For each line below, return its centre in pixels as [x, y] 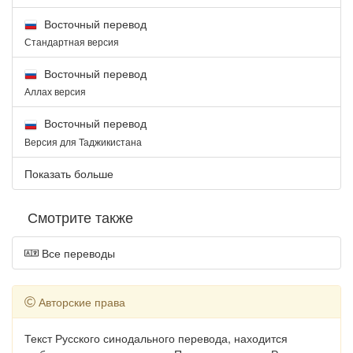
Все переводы [76, 253]
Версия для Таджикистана [83, 141]
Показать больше [69, 173]
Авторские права [80, 301]
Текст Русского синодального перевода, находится [156, 338]
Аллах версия [55, 91]
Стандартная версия [72, 41]
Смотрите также [80, 216]
